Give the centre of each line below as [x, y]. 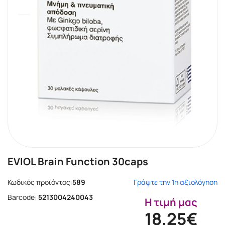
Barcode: [22, 197]
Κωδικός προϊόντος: [40, 182]
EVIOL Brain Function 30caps [78, 161]
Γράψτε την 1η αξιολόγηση [176, 182]
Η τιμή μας [171, 202]
